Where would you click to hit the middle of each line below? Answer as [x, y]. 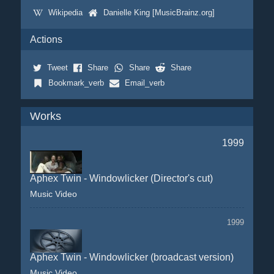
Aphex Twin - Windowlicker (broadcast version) [131, 257]
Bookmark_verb [76, 83]
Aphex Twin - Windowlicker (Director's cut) [121, 178]
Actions [46, 39]
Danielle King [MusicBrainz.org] [159, 13]
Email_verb [144, 83]
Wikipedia [65, 13]
